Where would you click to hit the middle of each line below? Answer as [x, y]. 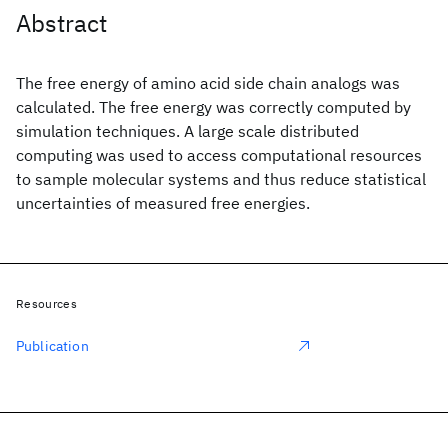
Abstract [61, 23]
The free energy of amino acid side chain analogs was [208, 83]
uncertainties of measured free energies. [163, 203]
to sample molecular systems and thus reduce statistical [221, 179]
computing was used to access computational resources [219, 155]
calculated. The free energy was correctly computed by [213, 107]
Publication [52, 346]
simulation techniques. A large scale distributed [187, 131]
